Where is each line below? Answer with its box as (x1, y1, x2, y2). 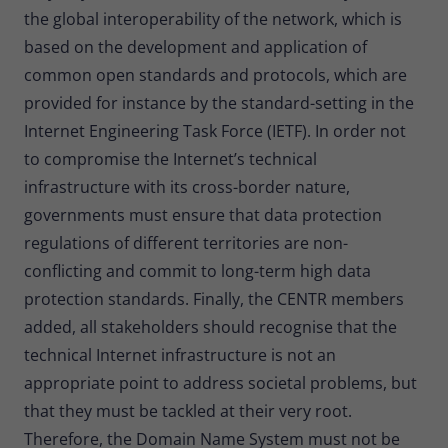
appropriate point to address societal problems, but (24, 371, 417, 394)
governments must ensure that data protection (24, 203, 382, 226)
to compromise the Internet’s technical (24, 147, 317, 170)
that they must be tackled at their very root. (24, 399, 352, 422)
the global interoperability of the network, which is (24, 7, 402, 30)
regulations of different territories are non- (24, 231, 348, 254)
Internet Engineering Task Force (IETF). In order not (24, 119, 406, 142)
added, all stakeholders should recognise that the (24, 315, 397, 338)
